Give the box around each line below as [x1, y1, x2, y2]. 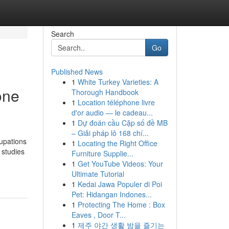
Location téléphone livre [77, 97, 155, 107]
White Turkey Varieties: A [77, 77, 158, 87]
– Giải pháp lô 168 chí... [71, 128, 149, 138]
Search [51, 29, 74, 39]
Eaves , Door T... [71, 210, 126, 220]
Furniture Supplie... [71, 148, 133, 158]
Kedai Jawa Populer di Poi [77, 179, 162, 189]
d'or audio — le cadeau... [71, 107, 153, 118]
